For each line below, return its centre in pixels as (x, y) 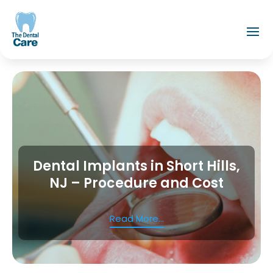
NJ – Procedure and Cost (136, 183)
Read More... (136, 218)
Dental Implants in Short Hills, (136, 166)
